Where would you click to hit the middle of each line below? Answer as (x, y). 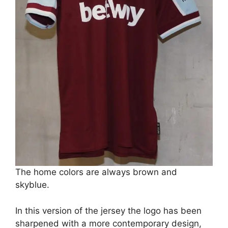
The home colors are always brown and (96, 172)
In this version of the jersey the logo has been (108, 210)
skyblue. (32, 185)
